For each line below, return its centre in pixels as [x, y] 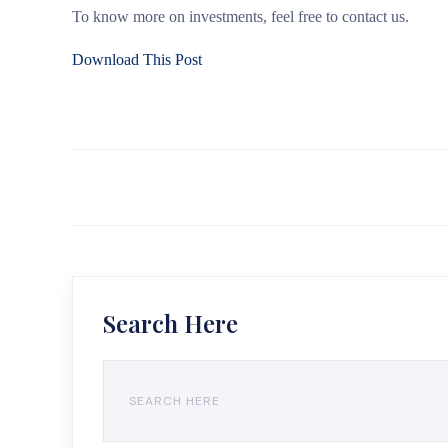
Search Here [170, 323]
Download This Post [137, 59]
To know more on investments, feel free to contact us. [240, 16]
